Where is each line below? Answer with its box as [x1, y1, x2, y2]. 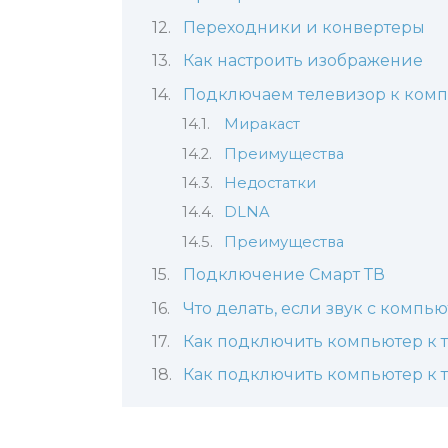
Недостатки [223, 173, 316, 192]
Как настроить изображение [182, 51, 423, 71]
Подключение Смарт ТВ [182, 265, 385, 285]
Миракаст [223, 115, 300, 134]
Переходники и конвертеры [182, 17, 425, 37]
